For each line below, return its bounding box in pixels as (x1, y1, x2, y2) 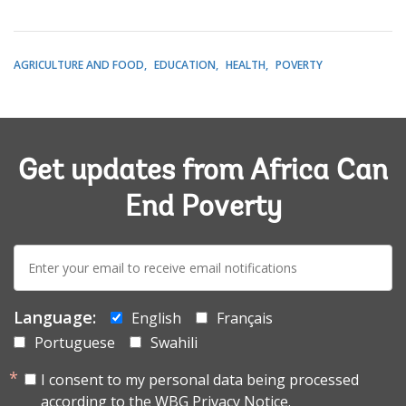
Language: (14, 305, 96, 328)
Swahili (150, 332, 198, 353)
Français (217, 307, 273, 328)
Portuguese (34, 332, 115, 353)
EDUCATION (154, 56, 216, 72)
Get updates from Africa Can (18, 157, 388, 187)
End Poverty (124, 193, 282, 223)
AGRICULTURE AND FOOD (14, 56, 144, 72)
